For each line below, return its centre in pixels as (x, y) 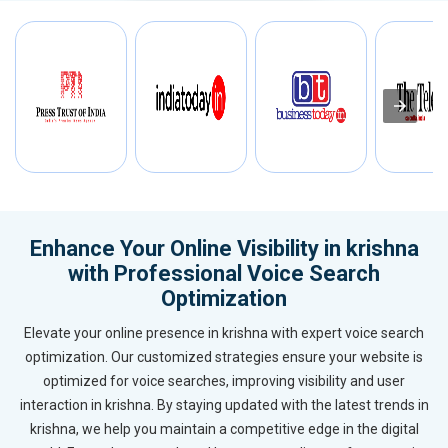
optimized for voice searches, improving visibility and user (224, 381)
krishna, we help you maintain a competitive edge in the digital (224, 429)
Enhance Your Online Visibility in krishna (224, 249)
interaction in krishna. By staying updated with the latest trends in (224, 405)
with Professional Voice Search (224, 274)
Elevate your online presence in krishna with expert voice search (224, 333)
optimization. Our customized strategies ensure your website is (224, 357)
